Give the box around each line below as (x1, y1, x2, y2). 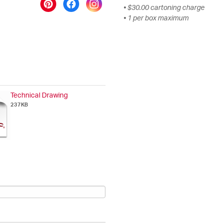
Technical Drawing (10, 92, 68, 99)
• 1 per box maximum (123, 14, 189, 22)
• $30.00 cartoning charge (123, 4, 205, 11)
